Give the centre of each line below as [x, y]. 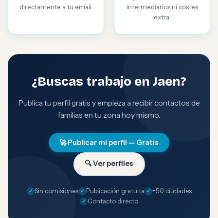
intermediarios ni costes [162, 7]
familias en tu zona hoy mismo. [109, 115]
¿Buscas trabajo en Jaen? [109, 82]
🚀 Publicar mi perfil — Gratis [109, 143]
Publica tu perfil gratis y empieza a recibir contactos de [109, 103]
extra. [162, 17]
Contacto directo [113, 201]
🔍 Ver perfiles [109, 163]
